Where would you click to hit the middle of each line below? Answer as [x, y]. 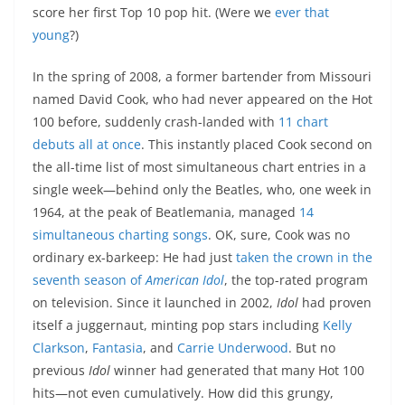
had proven [335, 303]
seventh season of [89, 280]
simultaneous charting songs [120, 235]
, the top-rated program [296, 280]
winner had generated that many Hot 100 [237, 371]
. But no [312, 348]
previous [61, 371]
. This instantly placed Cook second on [257, 145]
